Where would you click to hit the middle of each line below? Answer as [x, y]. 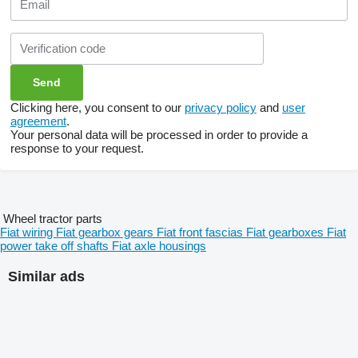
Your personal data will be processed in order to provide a [159, 134]
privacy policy [221, 107]
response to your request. [77, 148]
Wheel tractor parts [53, 218]
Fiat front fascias [201, 232]
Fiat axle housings [159, 245]
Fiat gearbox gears [106, 232]
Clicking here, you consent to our [97, 107]
